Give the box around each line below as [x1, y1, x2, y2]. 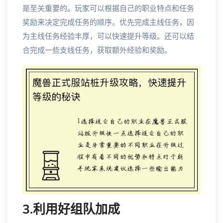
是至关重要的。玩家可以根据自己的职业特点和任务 [22, 4, 194, 13]
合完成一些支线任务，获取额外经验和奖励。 [22, 46, 172, 55]
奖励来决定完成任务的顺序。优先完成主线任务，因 [22, 18, 194, 27]
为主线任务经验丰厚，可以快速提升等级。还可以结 [22, 32, 194, 41]
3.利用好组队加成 [22, 201, 120, 219]
